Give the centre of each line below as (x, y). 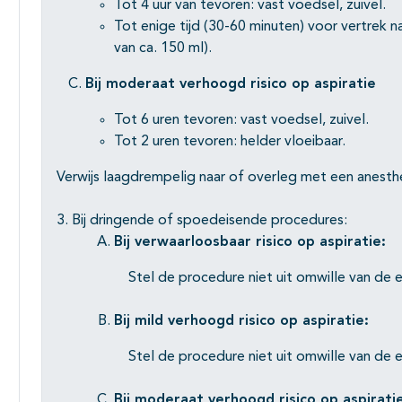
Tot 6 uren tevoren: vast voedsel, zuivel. (241, 121)
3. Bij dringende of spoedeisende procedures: (202, 221)
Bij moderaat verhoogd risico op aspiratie (231, 85)
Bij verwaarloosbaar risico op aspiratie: (250, 243)
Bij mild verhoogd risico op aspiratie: (241, 322)
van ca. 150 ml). (163, 49)
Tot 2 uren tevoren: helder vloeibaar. (230, 142)
